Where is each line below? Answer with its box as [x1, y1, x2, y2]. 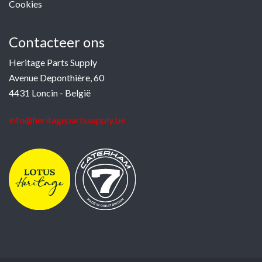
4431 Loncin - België [9, 87, 91, 98]
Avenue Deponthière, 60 [9, 72, 104, 83]
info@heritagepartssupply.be [9, 114, 125, 125]
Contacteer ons [9, 33, 105, 50]
